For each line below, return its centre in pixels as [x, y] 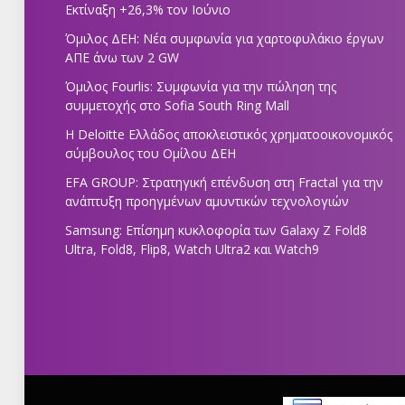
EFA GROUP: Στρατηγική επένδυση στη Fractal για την [224, 183]
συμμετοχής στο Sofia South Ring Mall [177, 106]
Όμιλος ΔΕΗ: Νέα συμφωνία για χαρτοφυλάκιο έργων [225, 39]
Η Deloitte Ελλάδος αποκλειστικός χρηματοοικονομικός [229, 135]
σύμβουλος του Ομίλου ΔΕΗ [151, 154]
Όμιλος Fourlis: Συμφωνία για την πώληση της [201, 87]
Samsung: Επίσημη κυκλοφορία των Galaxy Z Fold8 [216, 231]
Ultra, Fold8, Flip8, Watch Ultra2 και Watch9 [192, 250]
